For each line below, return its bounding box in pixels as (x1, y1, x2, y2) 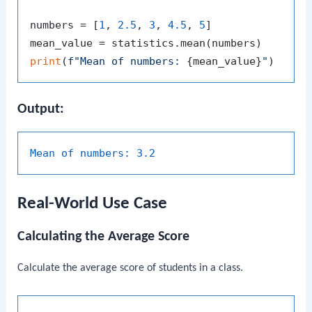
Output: (17, 102, 65, 116)
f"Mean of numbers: (68, 54, 187, 68)
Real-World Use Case (17, 195, 168, 213)
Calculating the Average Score (17, 230, 190, 244)
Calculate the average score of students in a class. (17, 263, 244, 274)
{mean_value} (187, 54, 263, 68)
